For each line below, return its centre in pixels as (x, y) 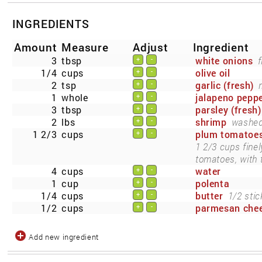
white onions (224, 61)
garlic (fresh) (224, 85)
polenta (212, 184)
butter (209, 196)
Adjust (151, 47)
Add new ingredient (64, 237)
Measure (85, 47)
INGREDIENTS (51, 24)
